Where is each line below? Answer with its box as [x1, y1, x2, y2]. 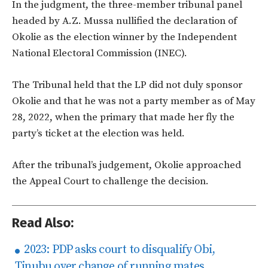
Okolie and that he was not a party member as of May [12, 95, 255, 108]
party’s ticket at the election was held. [12, 127, 185, 141]
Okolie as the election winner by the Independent [12, 31, 237, 44]
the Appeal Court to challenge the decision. [12, 175, 209, 188]
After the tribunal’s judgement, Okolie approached [12, 159, 241, 172]
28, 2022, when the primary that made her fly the [12, 111, 234, 124]
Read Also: [12, 215, 74, 232]
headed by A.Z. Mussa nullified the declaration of [12, 14, 237, 28]
